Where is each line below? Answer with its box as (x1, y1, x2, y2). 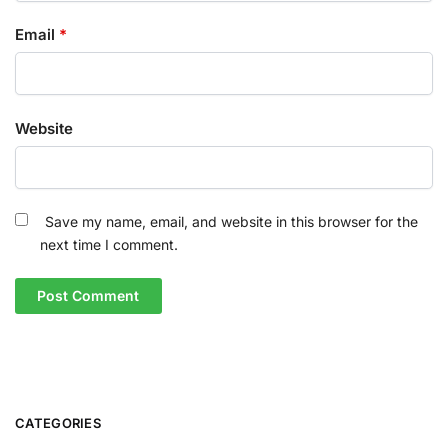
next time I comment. (40, 236, 178, 254)
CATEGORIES (15, 414, 101, 431)
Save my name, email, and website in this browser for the (45, 213, 418, 231)
